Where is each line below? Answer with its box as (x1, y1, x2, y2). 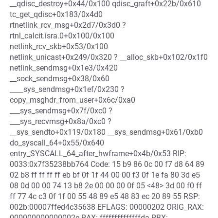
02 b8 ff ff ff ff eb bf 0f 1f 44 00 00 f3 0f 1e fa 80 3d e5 (10, 170, 200, 180)
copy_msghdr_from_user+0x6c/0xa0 (10, 95, 135, 105)
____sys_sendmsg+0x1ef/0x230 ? (10, 85, 125, 94)
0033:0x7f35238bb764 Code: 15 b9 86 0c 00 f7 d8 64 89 (10, 160, 204, 169)
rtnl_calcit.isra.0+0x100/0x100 (10, 31, 114, 40)
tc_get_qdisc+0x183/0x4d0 (10, 10, 103, 19)
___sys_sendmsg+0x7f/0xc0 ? (10, 106, 112, 115)
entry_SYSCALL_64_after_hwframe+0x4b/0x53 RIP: (10, 149, 186, 158)
